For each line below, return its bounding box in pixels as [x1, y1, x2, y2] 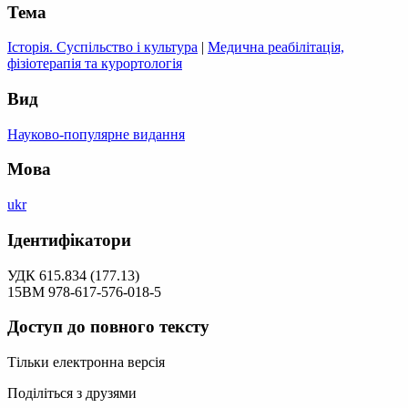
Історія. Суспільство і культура [7, 39, 198, 56]
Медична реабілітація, [208, 39, 344, 56]
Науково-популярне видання [7, 126, 185, 142]
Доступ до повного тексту [7, 317, 209, 337]
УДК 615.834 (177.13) [7, 267, 139, 283]
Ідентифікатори [7, 229, 131, 250]
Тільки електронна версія [7, 354, 165, 371]
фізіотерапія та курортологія [7, 56, 182, 72]
